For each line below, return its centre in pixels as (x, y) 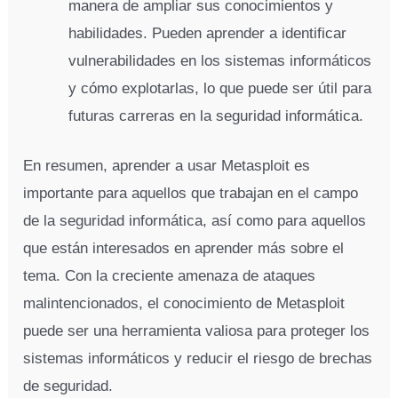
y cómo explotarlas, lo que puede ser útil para (220, 88)
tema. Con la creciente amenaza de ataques (170, 276)
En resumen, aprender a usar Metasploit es (167, 166)
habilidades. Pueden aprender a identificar (208, 33)
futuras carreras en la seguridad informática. (216, 115)
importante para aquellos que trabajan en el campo (191, 194)
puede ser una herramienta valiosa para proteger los (197, 331)
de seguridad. (68, 386)
